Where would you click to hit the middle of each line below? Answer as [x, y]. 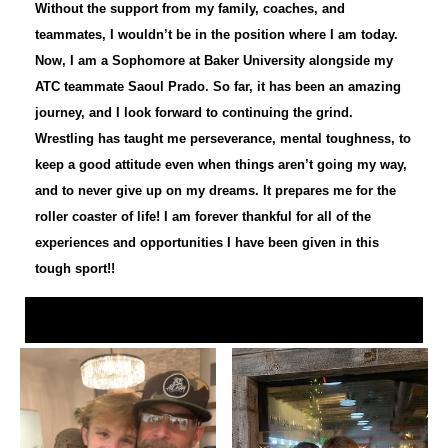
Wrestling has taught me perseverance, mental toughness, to [223, 139]
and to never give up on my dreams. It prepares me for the [215, 191]
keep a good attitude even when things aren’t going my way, [221, 165]
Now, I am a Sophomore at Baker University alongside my [214, 61]
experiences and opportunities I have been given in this [207, 243]
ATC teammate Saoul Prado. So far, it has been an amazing [218, 87]
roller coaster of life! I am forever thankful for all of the [203, 217]
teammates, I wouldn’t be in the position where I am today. [216, 35]
